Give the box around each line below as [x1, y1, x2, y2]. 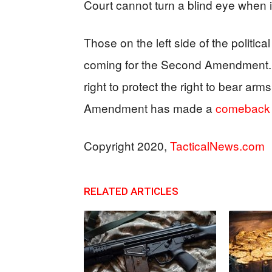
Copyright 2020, [84, 137, 170, 154]
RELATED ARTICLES [84, 185, 178, 197]
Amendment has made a [84, 99, 216, 116]
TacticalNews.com [170, 137, 265, 154]
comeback [216, 99, 270, 116]
